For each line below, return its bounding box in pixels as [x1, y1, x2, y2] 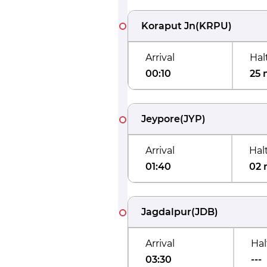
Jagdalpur [141, 206, 191, 218]
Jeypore [141, 113, 180, 125]
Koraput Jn [141, 20, 195, 32]
